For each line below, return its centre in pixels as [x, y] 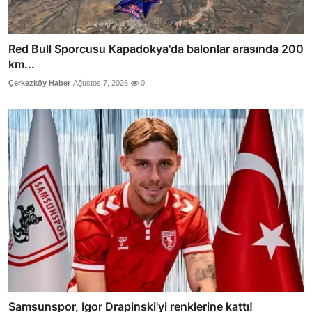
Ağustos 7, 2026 [101, 83]
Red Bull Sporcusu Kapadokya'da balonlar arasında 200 [156, 48]
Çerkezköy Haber [39, 83]
